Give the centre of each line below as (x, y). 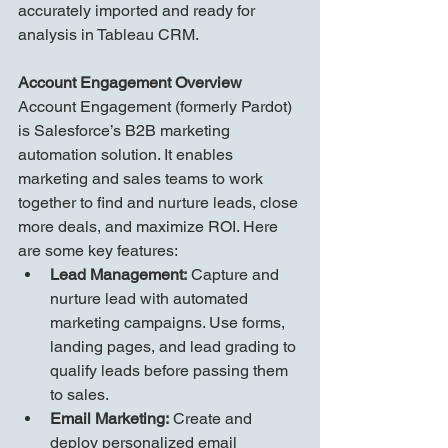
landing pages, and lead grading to (175, 347)
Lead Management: (118, 275)
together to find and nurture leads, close (160, 203)
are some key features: (98, 251)
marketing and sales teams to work (142, 179)
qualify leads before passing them (171, 371)
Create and (212, 419)
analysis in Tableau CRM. (108, 35)
